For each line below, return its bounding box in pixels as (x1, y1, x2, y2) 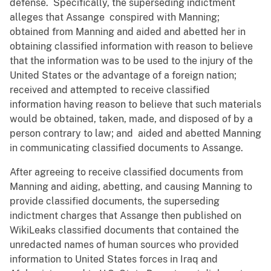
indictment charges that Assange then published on (10, 210, 241, 222)
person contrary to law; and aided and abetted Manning (10, 128, 261, 140)
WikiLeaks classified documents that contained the (10, 224, 239, 237)
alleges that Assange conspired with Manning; (10, 11, 222, 24)
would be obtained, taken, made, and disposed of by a (10, 113, 253, 125)
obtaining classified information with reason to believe (10, 41, 253, 53)
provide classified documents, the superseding (10, 195, 220, 207)
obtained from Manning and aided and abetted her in (10, 26, 246, 38)
